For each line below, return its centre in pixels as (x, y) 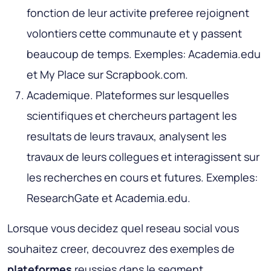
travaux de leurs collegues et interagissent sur (143, 157)
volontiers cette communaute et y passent (134, 34)
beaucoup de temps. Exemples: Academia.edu (144, 54)
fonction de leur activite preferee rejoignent (138, 13)
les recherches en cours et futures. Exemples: (142, 178)
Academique (58, 95)
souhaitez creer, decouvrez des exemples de (121, 249)
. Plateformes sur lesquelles (159, 95)
